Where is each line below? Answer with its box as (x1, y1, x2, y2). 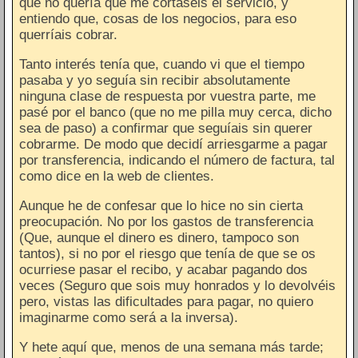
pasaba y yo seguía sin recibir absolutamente (19, 72, 290, 88)
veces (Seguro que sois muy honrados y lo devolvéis (19, 277, 336, 293)
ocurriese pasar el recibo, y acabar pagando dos (19, 261, 308, 277)
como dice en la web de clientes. (19, 168, 214, 184)
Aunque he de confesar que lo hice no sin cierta (19, 197, 303, 213)
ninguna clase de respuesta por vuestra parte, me (19, 88, 316, 104)
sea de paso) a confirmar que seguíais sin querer (19, 120, 312, 136)
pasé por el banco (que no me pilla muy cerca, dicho (19, 104, 332, 120)
